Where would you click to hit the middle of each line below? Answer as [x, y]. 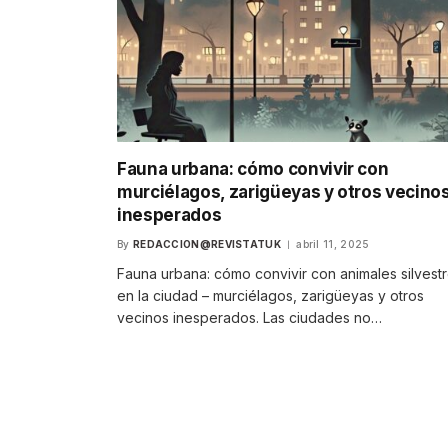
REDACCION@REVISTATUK [206, 244]
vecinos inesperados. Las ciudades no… [249, 318]
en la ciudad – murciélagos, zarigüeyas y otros [270, 296]
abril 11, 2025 [333, 244]
